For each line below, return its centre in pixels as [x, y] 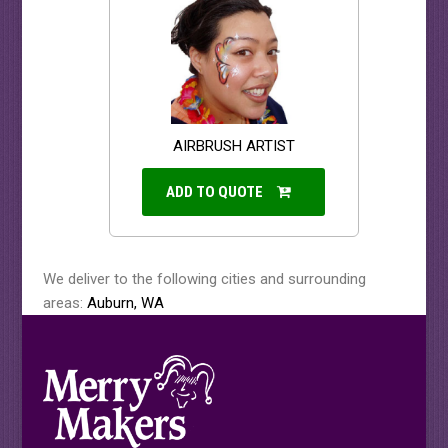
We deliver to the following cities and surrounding [204, 279]
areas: [64, 303]
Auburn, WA [125, 303]
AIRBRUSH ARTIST [233, 146]
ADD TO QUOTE [215, 192]
